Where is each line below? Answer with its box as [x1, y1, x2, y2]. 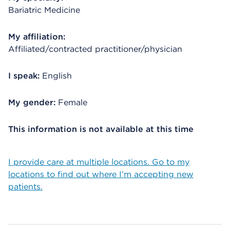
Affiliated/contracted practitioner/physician [8, 44, 182, 54]
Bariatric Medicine [8, 5, 80, 15]
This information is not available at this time [8, 124, 194, 134]
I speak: [8, 71, 40, 81]
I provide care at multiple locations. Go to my [8, 157, 189, 167]
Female [58, 98, 87, 107]
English [42, 71, 72, 81]
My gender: [8, 98, 55, 107]
